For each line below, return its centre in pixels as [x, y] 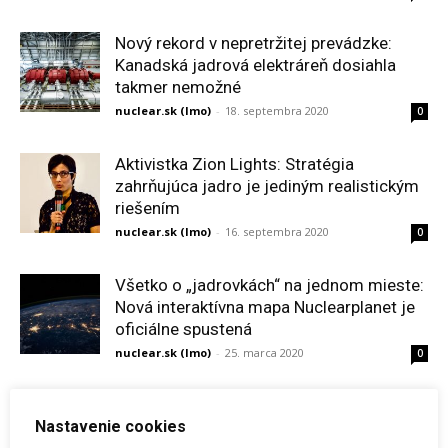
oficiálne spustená [183, 329]
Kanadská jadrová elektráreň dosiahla [255, 65]
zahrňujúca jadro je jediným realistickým [267, 186]
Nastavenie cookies [110, 426]
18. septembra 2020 [277, 110]
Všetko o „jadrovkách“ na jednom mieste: [269, 285]
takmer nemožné [178, 87]
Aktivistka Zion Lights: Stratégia [234, 164]
